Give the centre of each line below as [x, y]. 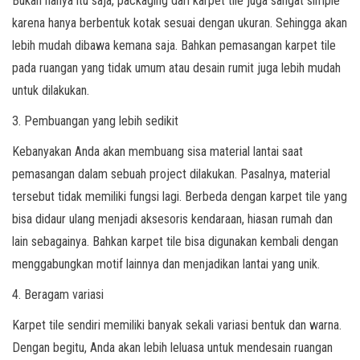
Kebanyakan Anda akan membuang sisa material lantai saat [157, 151]
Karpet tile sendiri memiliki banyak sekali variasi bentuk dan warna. [177, 325]
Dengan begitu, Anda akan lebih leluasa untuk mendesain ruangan [172, 348]
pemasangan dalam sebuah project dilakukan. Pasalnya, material [171, 174]
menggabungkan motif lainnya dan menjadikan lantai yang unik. [166, 264]
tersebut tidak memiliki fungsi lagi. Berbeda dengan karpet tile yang [180, 196]
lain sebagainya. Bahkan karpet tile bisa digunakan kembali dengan [175, 241]
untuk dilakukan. [51, 90]
